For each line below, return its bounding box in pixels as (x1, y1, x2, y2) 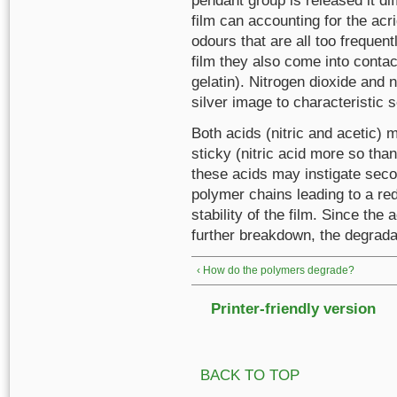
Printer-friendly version (211, 300, 376, 317)
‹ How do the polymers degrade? (197, 264, 354, 276)
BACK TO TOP (200, 367, 300, 384)
